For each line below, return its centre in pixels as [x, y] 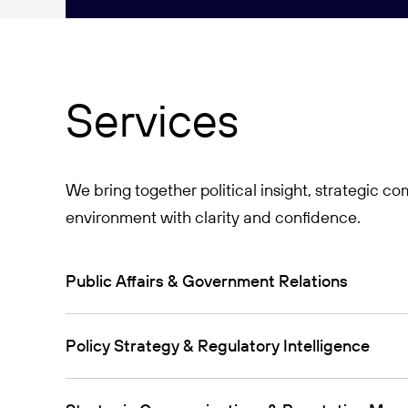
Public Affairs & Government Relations [207, 281]
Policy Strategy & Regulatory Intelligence [218, 346]
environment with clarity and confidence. [213, 217]
